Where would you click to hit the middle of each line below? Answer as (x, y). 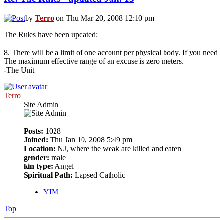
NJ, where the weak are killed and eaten (118, 149)
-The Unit (19, 70)
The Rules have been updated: (51, 35)
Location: (40, 149)
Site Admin (41, 105)
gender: (36, 158)
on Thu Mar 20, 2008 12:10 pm (104, 18)
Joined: (36, 140)
